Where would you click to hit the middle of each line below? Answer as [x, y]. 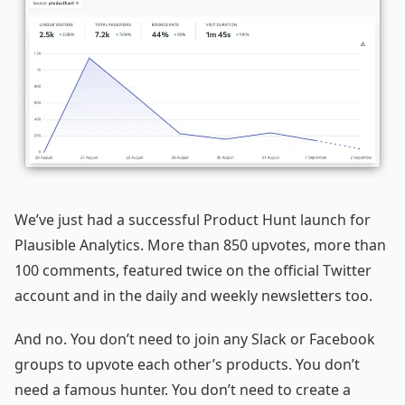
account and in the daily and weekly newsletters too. [193, 296]
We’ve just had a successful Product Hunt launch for [193, 220]
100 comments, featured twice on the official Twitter [193, 271]
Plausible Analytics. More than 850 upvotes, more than [200, 245]
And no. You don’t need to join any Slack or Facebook [195, 339]
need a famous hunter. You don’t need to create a [183, 390]
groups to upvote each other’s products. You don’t [187, 365]
